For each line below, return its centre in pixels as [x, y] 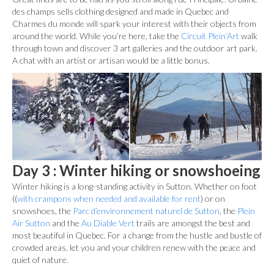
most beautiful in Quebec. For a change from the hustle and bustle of [137, 235]
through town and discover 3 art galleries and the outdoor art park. [135, 48]
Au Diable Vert [108, 223]
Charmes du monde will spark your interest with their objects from [134, 23]
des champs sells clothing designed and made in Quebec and [120, 11]
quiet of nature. [40, 259]
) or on [213, 198]
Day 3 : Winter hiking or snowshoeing [136, 170]
